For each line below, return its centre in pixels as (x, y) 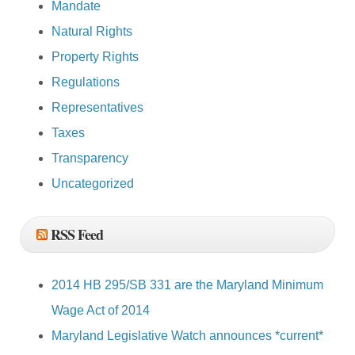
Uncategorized (93, 184)
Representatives (97, 108)
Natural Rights (92, 32)
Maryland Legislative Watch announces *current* (187, 336)
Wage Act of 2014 (101, 311)
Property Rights (95, 57)
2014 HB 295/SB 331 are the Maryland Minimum (187, 285)
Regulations (86, 82)
